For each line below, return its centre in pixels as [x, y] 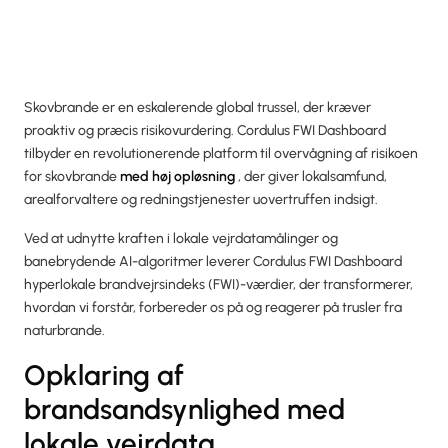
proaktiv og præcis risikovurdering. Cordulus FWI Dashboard [205, 130]
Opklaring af [104, 374]
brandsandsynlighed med [184, 408]
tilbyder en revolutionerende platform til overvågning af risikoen [221, 153]
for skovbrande [72, 176]
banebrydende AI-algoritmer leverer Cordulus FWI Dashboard [213, 261]
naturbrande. [64, 330]
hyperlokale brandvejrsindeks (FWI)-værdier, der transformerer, [218, 284]
